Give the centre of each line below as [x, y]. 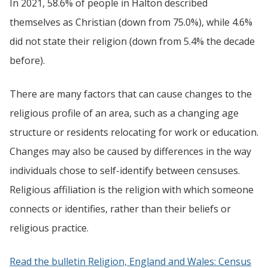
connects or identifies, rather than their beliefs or [120, 208]
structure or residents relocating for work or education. [134, 132]
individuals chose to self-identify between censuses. [125, 170]
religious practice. [49, 228]
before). [27, 60]
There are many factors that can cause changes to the [131, 94]
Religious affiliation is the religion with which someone [132, 189]
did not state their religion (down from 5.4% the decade [132, 41]
